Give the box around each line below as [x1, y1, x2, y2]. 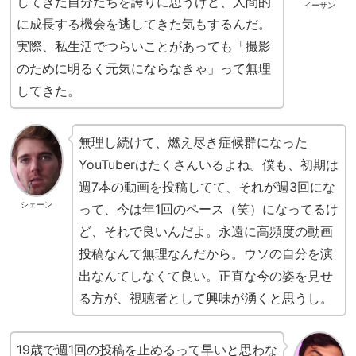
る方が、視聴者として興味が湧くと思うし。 [78, 289, 333, 306]
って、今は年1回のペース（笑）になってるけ [78, 200, 339, 217]
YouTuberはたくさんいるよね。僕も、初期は [78, 156, 339, 172]
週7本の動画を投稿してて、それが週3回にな [78, 178, 335, 195]
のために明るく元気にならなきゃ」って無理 [17, 60, 271, 76]
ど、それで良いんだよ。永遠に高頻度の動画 [78, 222, 333, 239]
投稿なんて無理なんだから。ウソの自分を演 [78, 245, 333, 261]
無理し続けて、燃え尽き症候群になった [78, 133, 308, 150]
